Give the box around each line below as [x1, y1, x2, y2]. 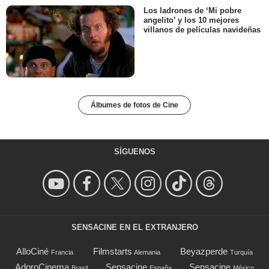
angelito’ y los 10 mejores [144, 16, 239, 25]
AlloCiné [16, 246, 49, 257]
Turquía [230, 249, 253, 256]
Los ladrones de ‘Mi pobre [144, 6, 241, 16]
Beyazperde [180, 246, 228, 257]
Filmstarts [92, 246, 132, 257]
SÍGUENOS [113, 147, 156, 157]
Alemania [133, 249, 160, 256]
